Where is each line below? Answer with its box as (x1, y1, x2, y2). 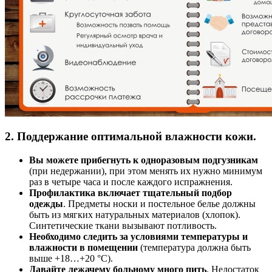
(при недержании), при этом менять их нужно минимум (29, 166, 262, 177)
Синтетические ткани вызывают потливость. (29, 220, 217, 231)
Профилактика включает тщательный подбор (29, 188, 232, 199)
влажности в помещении (29, 242, 138, 253)
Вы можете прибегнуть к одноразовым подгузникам (29, 155, 258, 166)
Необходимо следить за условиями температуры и (29, 231, 248, 242)
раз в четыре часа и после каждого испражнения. (29, 177, 233, 188)
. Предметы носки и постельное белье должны (63, 199, 256, 209)
